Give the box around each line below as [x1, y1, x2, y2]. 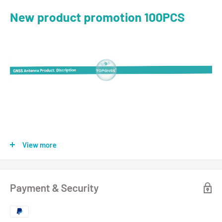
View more [22, 140, 56, 150]
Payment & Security [10, 181, 99, 194]
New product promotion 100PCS [10, 9, 185, 24]
